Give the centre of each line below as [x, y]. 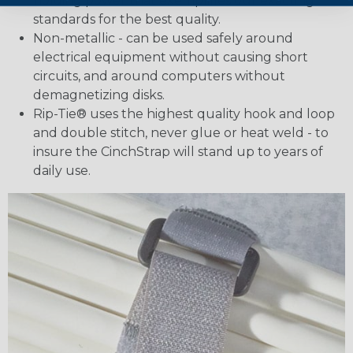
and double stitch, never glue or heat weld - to [181, 133]
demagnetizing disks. [99, 95]
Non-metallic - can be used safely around [163, 39]
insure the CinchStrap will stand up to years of [178, 152]
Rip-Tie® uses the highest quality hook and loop [184, 114]
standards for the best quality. [127, 20]
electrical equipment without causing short [171, 58]
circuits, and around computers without [159, 76]
